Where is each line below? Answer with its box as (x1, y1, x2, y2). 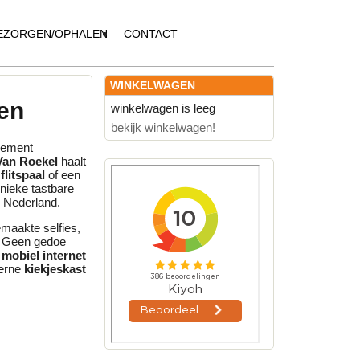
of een (45, 168, 80, 182)
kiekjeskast (24, 262, 86, 276)
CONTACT (124, 27, 178, 40)
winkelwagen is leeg (111, 101, 215, 115)
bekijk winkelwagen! (111, 121, 215, 134)
